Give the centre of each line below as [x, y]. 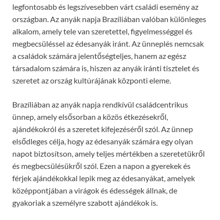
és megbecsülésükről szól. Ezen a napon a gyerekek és [101, 165]
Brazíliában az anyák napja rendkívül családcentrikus [100, 104]
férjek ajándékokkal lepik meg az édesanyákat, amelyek [104, 178]
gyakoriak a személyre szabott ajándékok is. [85, 202]
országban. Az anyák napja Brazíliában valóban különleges [109, 19]
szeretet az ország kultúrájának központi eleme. [92, 80]
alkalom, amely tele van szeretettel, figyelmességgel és [102, 31]
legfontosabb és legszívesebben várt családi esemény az [105, 6]
